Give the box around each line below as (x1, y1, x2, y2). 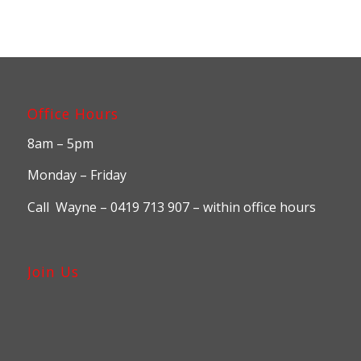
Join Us (27, 262, 79, 282)
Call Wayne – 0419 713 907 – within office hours (27, 197, 316, 216)
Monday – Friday (27, 166, 127, 185)
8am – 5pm (27, 134, 93, 152)
